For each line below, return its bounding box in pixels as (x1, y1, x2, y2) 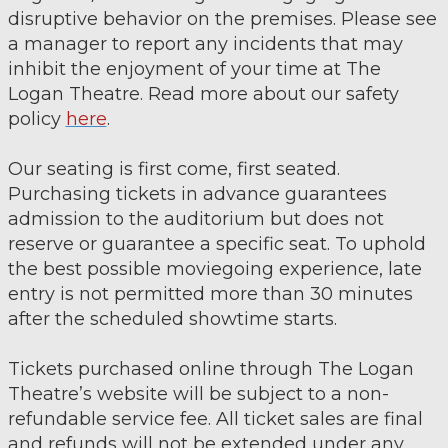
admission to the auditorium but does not (7, 208, 384, 230)
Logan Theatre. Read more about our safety (7, 83, 399, 105)
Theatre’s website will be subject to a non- (7, 383, 389, 405)
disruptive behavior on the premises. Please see (7, 8, 437, 30)
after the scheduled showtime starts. (7, 308, 337, 330)
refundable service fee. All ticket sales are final (7, 408, 423, 430)
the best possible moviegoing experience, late (7, 258, 422, 280)
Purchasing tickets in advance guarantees (7, 183, 387, 205)
